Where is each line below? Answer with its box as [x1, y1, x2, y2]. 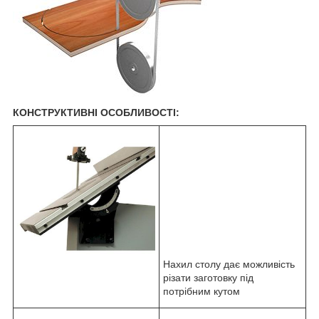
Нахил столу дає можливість [163, 258, 295, 270]
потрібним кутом [163, 285, 240, 297]
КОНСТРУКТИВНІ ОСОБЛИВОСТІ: [13, 106, 179, 118]
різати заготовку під [163, 271, 253, 283]
